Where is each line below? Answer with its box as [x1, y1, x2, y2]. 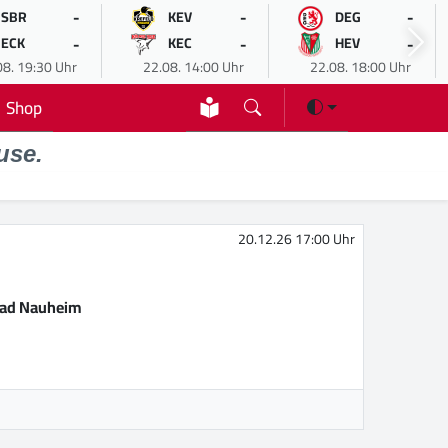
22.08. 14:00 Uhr [142, 54, 244, 80]
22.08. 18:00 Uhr [309, 54, 411, 80]
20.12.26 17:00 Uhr [238, 226, 355, 253]
